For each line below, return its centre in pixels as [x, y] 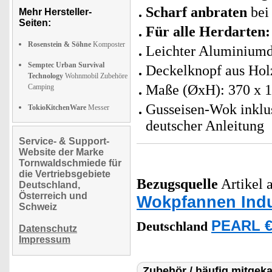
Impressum [45, 239]
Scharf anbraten [198, 12]
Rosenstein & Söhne [59, 44]
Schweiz [38, 206]
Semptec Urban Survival [66, 65]
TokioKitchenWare [57, 107]
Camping [41, 87]
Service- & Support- [64, 141]
